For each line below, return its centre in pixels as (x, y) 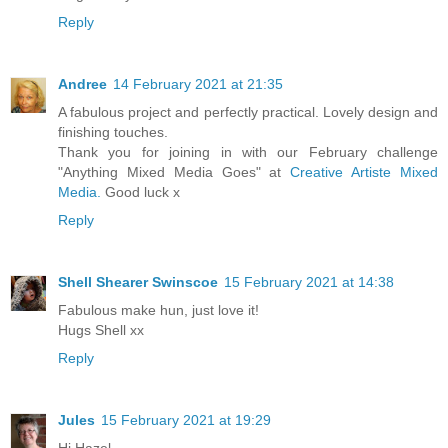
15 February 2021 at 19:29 (186, 420)
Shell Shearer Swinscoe (138, 282)
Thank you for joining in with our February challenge (248, 152)
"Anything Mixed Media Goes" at (174, 172)
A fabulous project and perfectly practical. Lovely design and (248, 112)
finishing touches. (113, 132)
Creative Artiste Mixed (364, 172)
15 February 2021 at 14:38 (309, 282)
